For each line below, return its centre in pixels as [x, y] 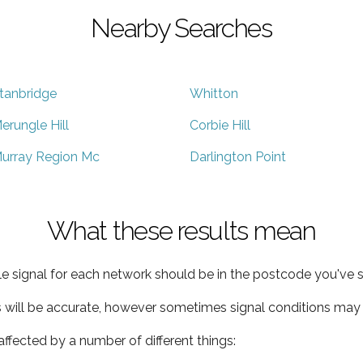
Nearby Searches [181, 28]
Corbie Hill [220, 125]
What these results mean [181, 230]
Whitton [214, 93]
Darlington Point [238, 156]
